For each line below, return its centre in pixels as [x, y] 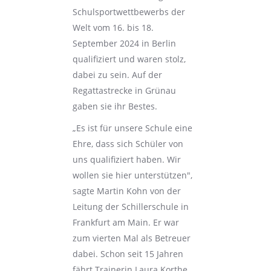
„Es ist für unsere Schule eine [132, 128]
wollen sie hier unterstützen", [132, 175]
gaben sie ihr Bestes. [115, 106]
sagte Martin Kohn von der [126, 191]
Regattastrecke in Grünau [124, 90]
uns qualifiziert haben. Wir [126, 159]
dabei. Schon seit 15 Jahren [128, 254]
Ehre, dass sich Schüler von [128, 144]
